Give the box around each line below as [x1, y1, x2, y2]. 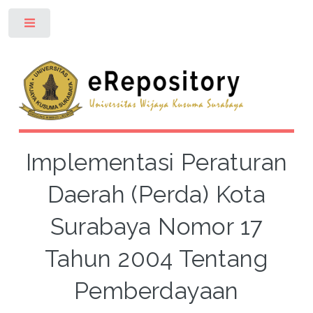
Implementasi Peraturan [25, 148, 288, 176]
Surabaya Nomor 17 [50, 212, 263, 240]
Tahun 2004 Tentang [44, 245, 269, 272]
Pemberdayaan [74, 277, 239, 305]
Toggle [61, 21, 88, 31]
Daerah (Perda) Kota [47, 180, 266, 208]
